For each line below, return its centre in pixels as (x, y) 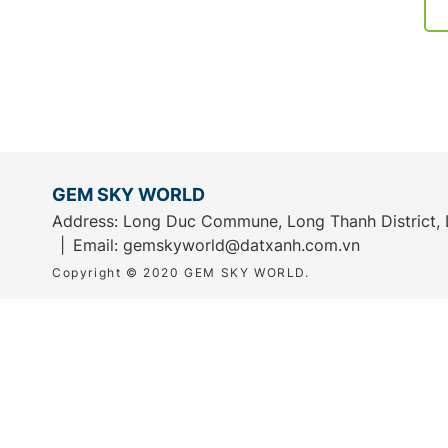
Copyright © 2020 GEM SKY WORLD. (181, 272)
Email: (98, 245)
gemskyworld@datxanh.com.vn (241, 245)
